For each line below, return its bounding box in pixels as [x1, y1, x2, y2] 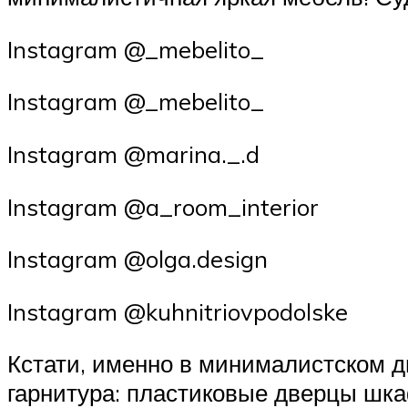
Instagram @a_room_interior [7, 191, 319, 221]
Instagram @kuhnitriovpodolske [7, 296, 348, 326]
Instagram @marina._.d [7, 139, 260, 169]
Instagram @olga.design [7, 244, 268, 274]
